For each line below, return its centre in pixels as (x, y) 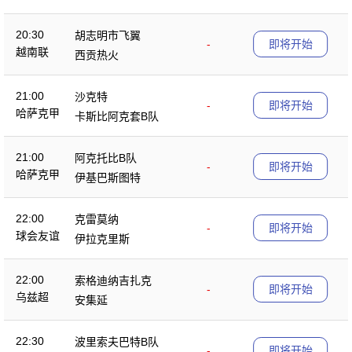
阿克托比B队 (106, 158)
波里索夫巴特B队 (117, 341)
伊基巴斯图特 (108, 177)
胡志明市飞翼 (108, 35)
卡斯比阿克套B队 (117, 116)
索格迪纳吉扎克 (113, 280)
